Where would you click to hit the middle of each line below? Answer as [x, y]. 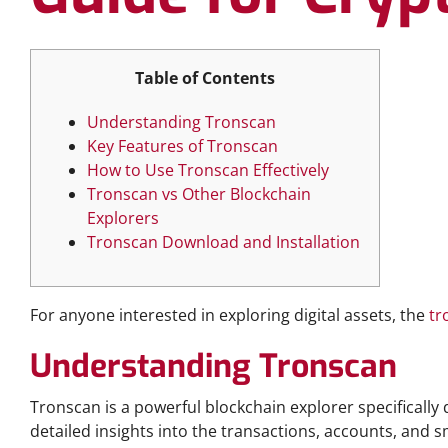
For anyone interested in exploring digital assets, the [229, 315]
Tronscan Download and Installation [223, 242]
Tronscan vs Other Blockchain [199, 194]
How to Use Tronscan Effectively [208, 170]
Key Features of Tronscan [182, 146]
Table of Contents [205, 78]
